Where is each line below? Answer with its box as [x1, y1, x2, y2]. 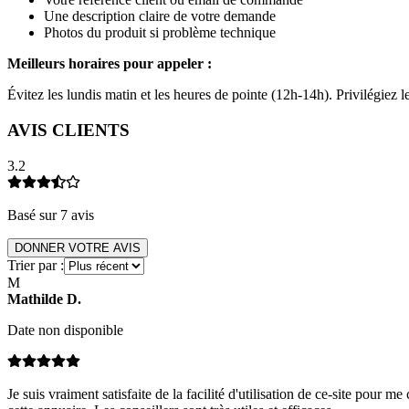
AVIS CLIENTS [7, 121, 130, 140]
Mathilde [7, 290, 63, 307]
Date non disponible [7, 321, 123, 338]
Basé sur [7, 206, 60, 223]
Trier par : [7, 257, 64, 273]
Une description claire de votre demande [44, 8, 276, 25]
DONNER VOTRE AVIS [15, 240, 141, 255]
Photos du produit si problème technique [44, 25, 276, 41]
